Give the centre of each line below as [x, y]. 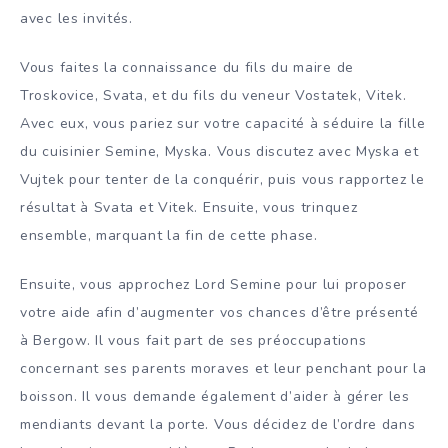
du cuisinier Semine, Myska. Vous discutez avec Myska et [219, 152]
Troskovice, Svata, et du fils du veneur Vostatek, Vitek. [213, 96]
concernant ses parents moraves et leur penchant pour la [223, 368]
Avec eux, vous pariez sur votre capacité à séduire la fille [223, 124]
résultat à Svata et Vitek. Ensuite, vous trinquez [189, 208]
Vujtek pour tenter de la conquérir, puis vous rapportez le [222, 180]
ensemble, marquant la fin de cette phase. [169, 236]
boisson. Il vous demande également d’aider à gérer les [215, 396]
